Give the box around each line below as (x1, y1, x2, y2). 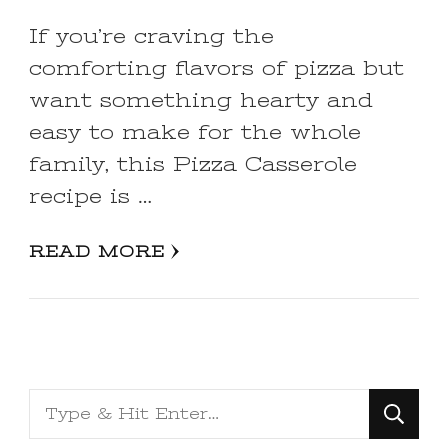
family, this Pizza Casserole (29, 152, 357, 176)
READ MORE (29, 242, 165, 261)
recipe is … (29, 184, 152, 208)
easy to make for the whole (29, 120, 361, 144)
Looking (28, 393, 129, 417)
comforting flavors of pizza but (29, 56, 404, 80)
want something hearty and (29, 88, 373, 112)
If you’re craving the (29, 24, 274, 48)
